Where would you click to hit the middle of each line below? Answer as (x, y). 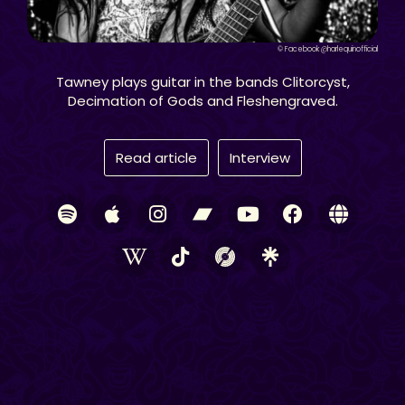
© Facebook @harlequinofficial (328, 50)
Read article (156, 158)
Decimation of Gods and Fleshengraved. (202, 101)
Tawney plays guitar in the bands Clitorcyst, (202, 82)
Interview (259, 158)
